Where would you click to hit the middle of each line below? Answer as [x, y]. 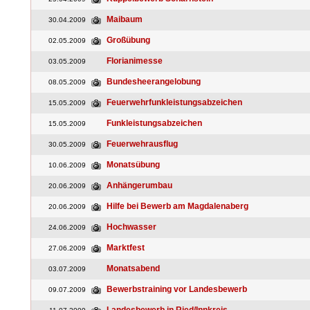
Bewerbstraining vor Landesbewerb [177, 289]
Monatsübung [133, 165]
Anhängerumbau [139, 185]
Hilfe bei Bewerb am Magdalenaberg [177, 206]
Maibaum [125, 19]
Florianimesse [135, 61]
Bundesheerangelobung [154, 82]
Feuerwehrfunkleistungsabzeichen [174, 102]
